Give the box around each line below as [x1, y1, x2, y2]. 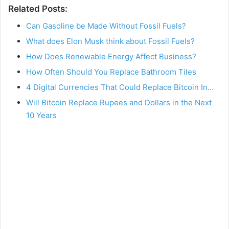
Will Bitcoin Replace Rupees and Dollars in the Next [26, 97, 212, 107]
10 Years [26, 110, 57, 120]
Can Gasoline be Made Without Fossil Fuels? [26, 20, 186, 31]
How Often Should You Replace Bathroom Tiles [26, 66, 196, 77]
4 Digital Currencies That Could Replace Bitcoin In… [26, 82, 214, 92]
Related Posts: [8, 4, 67, 14]
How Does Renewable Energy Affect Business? [26, 51, 196, 61]
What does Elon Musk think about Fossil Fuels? [26, 36, 195, 46]
